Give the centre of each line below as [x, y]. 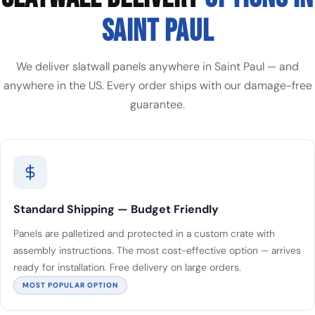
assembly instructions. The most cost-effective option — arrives [157, 250]
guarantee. [157, 104]
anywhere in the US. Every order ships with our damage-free [157, 85]
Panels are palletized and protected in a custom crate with [144, 233]
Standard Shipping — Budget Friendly [116, 209]
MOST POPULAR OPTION [70, 285]
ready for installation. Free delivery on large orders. [127, 267]
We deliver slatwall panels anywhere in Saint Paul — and [157, 66]
